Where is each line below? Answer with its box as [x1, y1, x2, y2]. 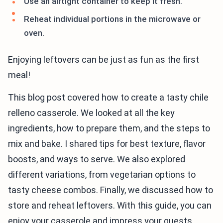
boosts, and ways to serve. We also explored [8, 154, 185, 164]
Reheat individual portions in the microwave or [24, 14, 201, 24]
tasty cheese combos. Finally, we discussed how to [8, 185, 213, 195]
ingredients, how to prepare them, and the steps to [8, 123, 210, 133]
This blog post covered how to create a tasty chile [8, 92, 209, 103]
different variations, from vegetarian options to [8, 169, 196, 180]
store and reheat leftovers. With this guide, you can [8, 200, 212, 211]
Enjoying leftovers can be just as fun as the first [8, 54, 199, 65]
